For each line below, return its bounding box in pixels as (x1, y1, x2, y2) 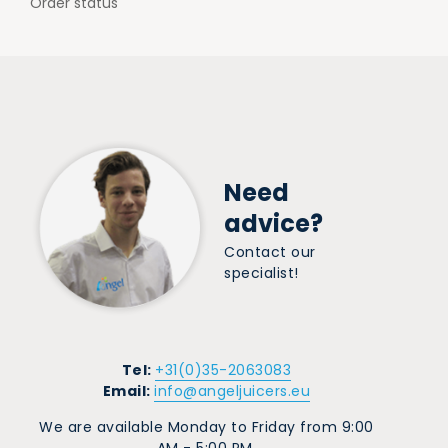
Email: (102, 380, 155, 401)
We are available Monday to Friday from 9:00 (39, 416, 374, 437)
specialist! (224, 262, 299, 283)
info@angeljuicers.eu (154, 380, 311, 401)
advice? (224, 206, 323, 240)
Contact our (224, 241, 316, 262)
